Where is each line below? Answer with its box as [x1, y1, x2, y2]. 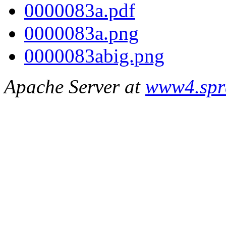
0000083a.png [24, 22, 139, 44]
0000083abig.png [24, 45, 164, 67]
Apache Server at [4, 76, 145, 98]
